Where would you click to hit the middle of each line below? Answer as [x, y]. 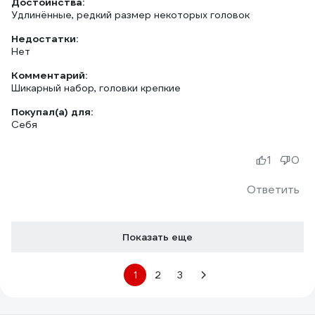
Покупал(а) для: [52, 112]
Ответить [273, 189]
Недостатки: [45, 39]
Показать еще [157, 237]
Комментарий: [49, 75]
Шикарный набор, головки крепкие [96, 88]
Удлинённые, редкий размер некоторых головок [130, 15]
